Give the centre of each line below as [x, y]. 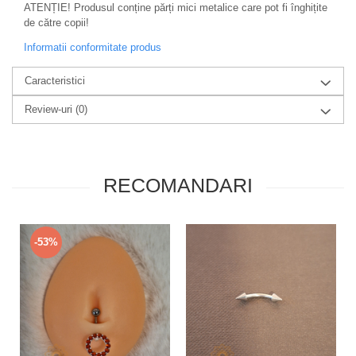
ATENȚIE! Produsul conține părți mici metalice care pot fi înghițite [176, 8]
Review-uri [50, 110]
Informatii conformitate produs [93, 48]
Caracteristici [55, 81]
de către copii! [56, 23]
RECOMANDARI [178, 186]
